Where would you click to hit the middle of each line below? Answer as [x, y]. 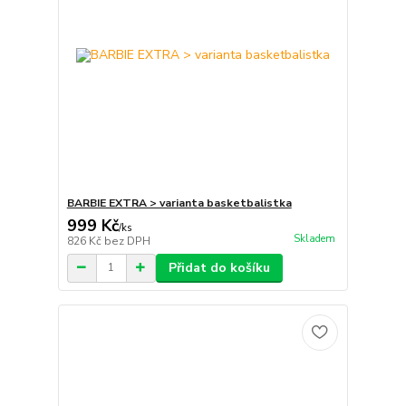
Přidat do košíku [219, 267]
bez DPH [127, 241]
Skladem [314, 238]
